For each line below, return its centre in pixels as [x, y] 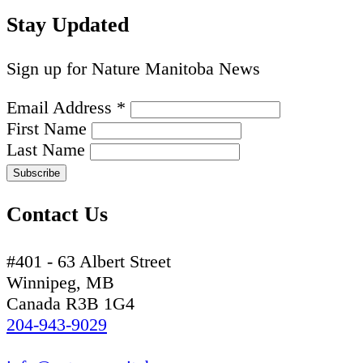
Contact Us [57, 214]
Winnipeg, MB [60, 282]
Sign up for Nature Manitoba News [133, 69]
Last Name [48, 150]
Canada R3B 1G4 [70, 303]
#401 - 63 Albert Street [89, 261]
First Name [49, 129]
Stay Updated [68, 25]
